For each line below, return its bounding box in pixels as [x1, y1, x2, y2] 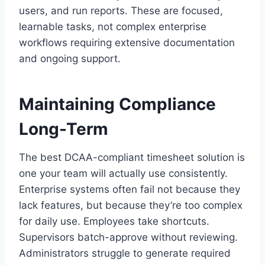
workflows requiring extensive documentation [19, 36, 235, 49]
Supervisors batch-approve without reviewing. [19, 231, 238, 243]
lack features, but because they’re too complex [19, 199, 243, 211]
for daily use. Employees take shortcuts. [19, 215, 209, 227]
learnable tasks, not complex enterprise [19, 20, 206, 33]
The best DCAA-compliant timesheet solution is [19, 151, 245, 163]
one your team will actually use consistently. [19, 167, 228, 179]
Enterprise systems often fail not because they [19, 183, 240, 195]
